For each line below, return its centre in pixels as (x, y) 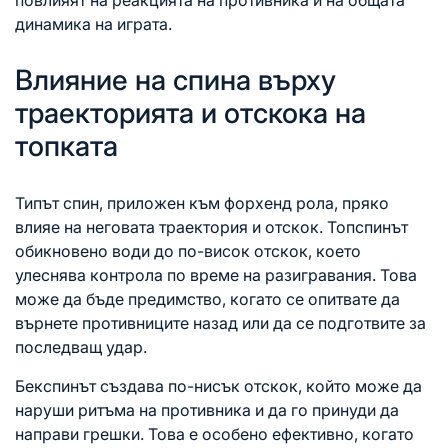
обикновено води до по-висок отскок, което (188, 250)
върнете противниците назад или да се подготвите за (220, 322)
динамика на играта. (93, 23)
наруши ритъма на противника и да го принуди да (207, 409)
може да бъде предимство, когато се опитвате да (207, 298)
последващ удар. (81, 346)
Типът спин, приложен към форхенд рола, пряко (202, 202)
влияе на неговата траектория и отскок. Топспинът (211, 226)
